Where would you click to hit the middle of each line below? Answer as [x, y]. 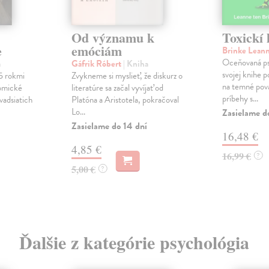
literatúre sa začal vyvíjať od [117, 88]
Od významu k [113, 38]
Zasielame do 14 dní [109, 126]
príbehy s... [240, 99]
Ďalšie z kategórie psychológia [134, 242]
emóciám [96, 51]
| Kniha [135, 64]
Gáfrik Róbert [97, 64]
